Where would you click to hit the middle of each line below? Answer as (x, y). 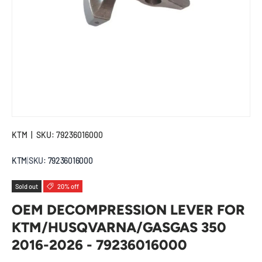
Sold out (27, 187)
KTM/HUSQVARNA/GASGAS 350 (119, 227)
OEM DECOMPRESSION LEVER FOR (128, 210)
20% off (68, 187)
